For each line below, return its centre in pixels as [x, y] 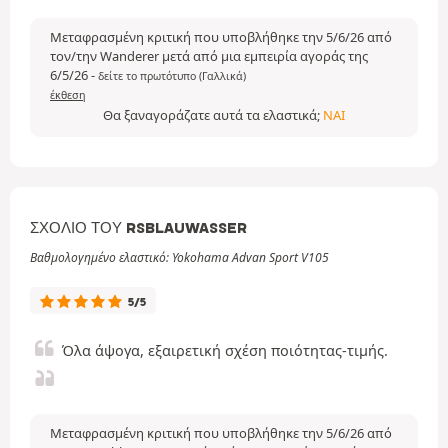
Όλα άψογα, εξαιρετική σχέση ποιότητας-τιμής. [225, 350]
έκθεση [68, 95]
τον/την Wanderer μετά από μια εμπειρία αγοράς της [209, 56]
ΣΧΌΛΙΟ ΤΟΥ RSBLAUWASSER [138, 228]
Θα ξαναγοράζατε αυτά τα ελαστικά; [213, 115]
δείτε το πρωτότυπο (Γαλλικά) [172, 76]
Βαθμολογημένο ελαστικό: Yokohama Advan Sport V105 [179, 257]
